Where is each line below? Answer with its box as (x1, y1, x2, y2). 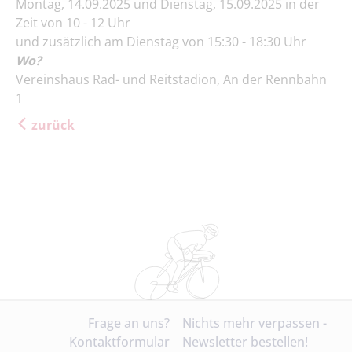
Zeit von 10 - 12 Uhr (16, 13, 130, 31)
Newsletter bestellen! (182, 332, 308, 350)
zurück (31, 115, 75, 134)
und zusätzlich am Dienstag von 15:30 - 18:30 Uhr (16, 32, 306, 50)
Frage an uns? (88, 313, 170, 332)
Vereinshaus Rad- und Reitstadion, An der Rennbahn (16, 70, 327, 88)
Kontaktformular (69, 332, 170, 350)
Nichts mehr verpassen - (182, 313, 330, 332)
